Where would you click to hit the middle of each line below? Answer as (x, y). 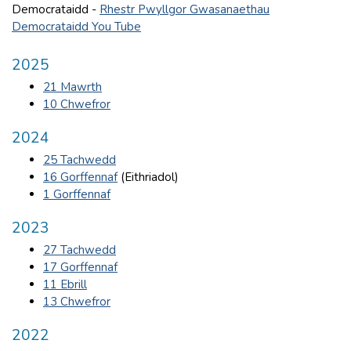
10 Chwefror (77, 104)
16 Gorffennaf (80, 177)
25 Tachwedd (80, 159)
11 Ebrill (65, 284)
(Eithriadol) (148, 177)
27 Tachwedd (80, 250)
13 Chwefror (77, 301)
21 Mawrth (72, 87)
